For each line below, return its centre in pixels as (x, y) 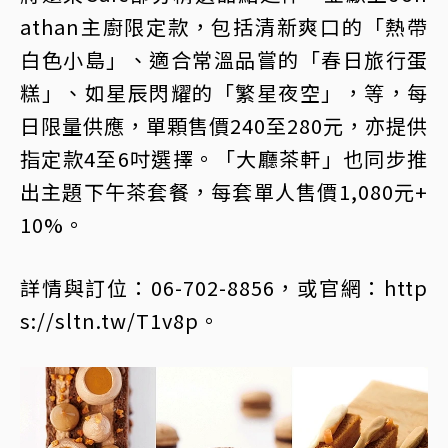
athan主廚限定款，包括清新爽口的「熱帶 (224, 27)
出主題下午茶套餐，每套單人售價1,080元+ (224, 192)
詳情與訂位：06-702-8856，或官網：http (224, 288)
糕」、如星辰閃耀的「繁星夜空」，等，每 (224, 93)
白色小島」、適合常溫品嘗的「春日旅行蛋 (224, 60)
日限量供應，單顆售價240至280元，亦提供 (224, 126)
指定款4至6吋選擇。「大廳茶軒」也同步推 (224, 159)
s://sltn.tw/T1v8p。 (120, 321)
